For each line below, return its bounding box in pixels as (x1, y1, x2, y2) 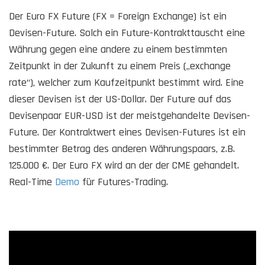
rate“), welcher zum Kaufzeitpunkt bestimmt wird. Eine (9, 75, 244, 89)
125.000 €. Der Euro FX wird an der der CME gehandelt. (9, 158, 239, 172)
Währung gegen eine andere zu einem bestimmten (9, 42, 227, 56)
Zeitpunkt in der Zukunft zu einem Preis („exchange (9, 59, 231, 73)
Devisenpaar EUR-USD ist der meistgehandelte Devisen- (9, 108, 250, 122)
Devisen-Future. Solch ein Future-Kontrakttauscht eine (9, 25, 245, 40)
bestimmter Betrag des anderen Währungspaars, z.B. (9, 141, 235, 156)
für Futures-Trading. (79, 174, 168, 189)
